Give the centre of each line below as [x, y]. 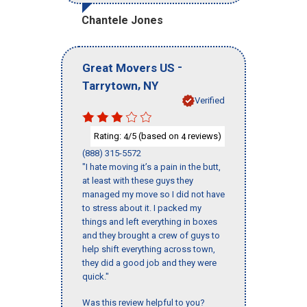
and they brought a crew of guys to [151, 236]
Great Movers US [128, 67]
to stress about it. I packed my [142, 208]
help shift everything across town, [149, 249]
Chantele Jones [122, 21]
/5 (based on [155, 136]
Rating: [109, 136]
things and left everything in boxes [150, 222]
